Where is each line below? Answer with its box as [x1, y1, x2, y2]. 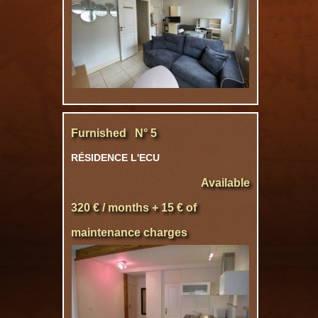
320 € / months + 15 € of [71, 202, 197, 214]
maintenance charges [71, 226, 187, 238]
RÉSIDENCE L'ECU [71, 152, 160, 163]
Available [201, 177, 250, 189]
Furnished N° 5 [71, 127, 157, 139]
